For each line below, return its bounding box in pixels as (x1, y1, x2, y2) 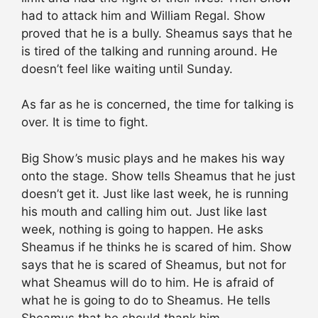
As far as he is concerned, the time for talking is (21, 97, 294, 112)
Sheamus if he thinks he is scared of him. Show (21, 239, 292, 254)
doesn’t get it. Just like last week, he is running (21, 186, 288, 201)
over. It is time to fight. (21, 115, 148, 130)
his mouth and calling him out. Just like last (21, 204, 267, 219)
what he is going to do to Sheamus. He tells (21, 292, 270, 307)
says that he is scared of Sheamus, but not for (21, 257, 286, 272)
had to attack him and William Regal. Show (21, 8, 265, 23)
